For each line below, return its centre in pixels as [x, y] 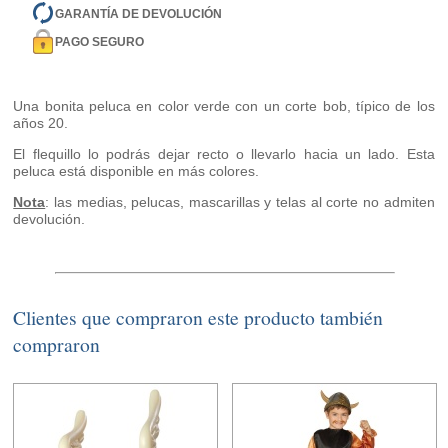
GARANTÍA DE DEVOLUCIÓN [139, 13]
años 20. [41, 123]
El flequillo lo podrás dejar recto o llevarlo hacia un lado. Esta [224, 154]
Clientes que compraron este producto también [198, 318]
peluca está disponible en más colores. [136, 171]
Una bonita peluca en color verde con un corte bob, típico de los [224, 106]
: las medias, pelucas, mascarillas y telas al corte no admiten [240, 202]
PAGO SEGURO [100, 41]
